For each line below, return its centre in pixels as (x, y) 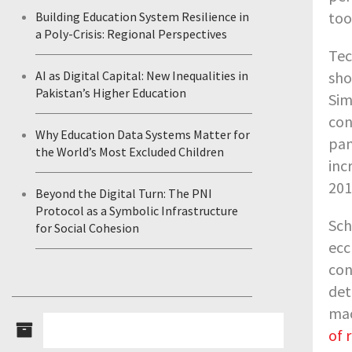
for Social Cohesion (87, 228)
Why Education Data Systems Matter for (143, 134)
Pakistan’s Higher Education (111, 93)
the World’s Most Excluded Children (130, 152)
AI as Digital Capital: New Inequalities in (142, 75)
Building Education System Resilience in (142, 16)
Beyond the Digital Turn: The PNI (124, 193)
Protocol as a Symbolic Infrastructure (137, 211)
